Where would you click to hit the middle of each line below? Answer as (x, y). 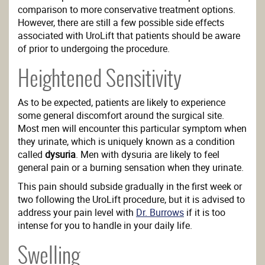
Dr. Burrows (160, 212)
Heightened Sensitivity (100, 78)
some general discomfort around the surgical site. (121, 115)
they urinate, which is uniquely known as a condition (126, 141)
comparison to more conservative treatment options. (127, 9)
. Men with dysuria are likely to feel (148, 154)
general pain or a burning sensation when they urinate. (131, 167)
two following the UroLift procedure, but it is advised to (131, 199)
